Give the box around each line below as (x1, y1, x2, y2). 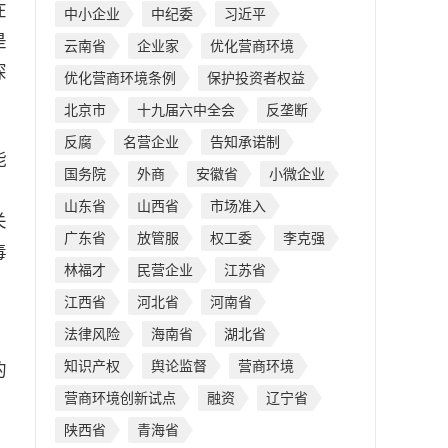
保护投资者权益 (207, 70, 305, 86)
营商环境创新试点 (64, 390, 176, 406)
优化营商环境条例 (64, 70, 176, 86)
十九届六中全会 (137, 102, 235, 118)
